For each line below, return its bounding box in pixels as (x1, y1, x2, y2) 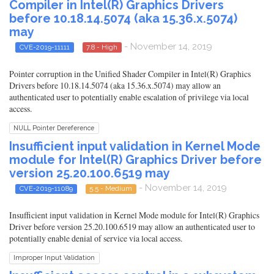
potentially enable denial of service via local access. (9, 232, 182, 245)
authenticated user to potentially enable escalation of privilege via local (9, 91, 249, 103)
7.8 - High (86, 42, 118, 51)
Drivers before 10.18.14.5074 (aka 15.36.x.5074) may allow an (9, 80, 221, 91)
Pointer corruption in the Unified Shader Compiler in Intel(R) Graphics (9, 68, 251, 80)
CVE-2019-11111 (19, 42, 70, 51)
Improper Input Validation (13, 254, 95, 262)
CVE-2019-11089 (19, 184, 73, 193)
